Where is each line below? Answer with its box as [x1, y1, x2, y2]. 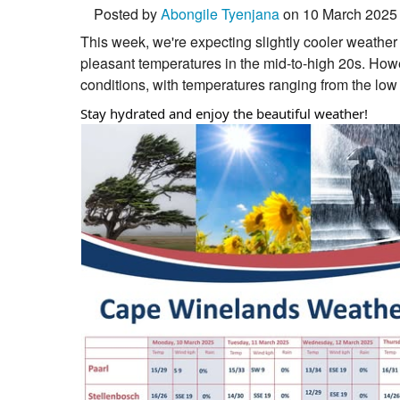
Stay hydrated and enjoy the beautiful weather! [80, 104, 368, 123]
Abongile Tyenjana [161, 4, 279, 25]
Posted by [94, 4, 161, 25]
